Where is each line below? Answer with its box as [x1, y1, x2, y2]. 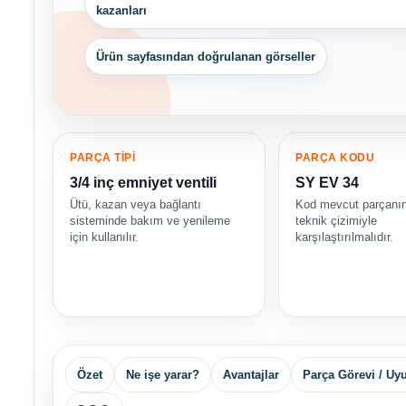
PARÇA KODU [295, 151, 375, 165]
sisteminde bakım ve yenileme [70, 214, 230, 228]
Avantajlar [223, 368, 279, 382]
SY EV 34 [295, 175, 360, 191]
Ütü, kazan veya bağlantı [70, 198, 201, 212]
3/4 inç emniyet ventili [70, 175, 217, 191]
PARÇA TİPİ [70, 151, 135, 165]
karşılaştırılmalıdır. [295, 230, 394, 245]
